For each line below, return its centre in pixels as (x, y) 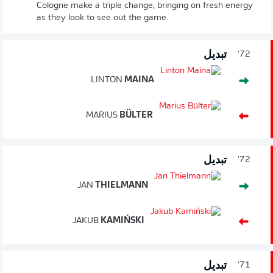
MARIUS (102, 116)
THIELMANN (121, 186)
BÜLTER (135, 116)
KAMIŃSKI (122, 221)
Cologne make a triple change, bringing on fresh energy (145, 6)
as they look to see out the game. (102, 18)
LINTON (107, 80)
